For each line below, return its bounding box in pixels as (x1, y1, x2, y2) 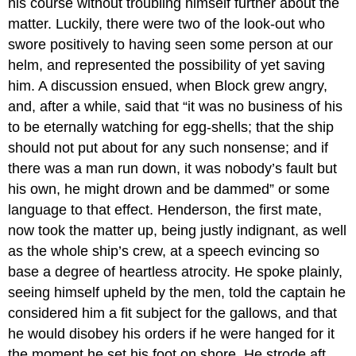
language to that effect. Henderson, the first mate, (8, 201, 323, 218)
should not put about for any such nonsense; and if (8, 139, 329, 156)
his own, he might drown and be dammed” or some (8, 180, 331, 197)
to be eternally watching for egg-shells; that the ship (8, 118, 335, 135)
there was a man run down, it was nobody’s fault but (8, 160, 338, 176)
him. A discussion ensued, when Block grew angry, (8, 77, 328, 94)
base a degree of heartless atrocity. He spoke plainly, (8, 263, 343, 280)
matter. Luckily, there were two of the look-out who (8, 15, 326, 32)
